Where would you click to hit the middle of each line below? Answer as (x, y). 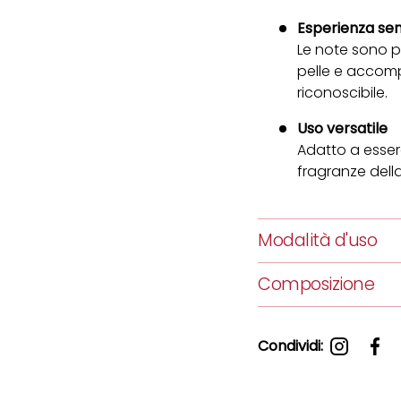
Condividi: (290, 346)
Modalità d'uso (318, 241)
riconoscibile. (342, 93)
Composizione (316, 285)
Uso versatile (342, 129)
